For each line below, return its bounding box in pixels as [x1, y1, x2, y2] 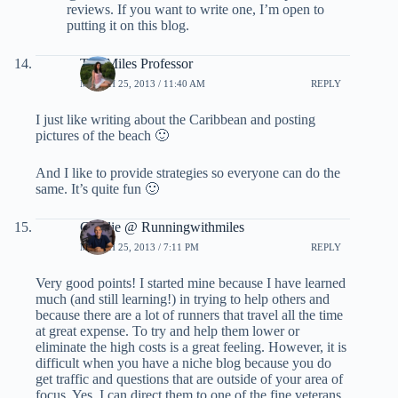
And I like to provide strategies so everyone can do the [36, 165, 340, 181]
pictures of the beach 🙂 [36, 128, 169, 144]
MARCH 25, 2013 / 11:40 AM [80, 77, 205, 89]
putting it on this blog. [67, 18, 189, 34]
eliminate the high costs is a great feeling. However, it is [36, 339, 346, 355]
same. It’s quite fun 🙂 [36, 181, 159, 197]
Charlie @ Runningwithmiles [80, 219, 244, 235]
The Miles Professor [80, 56, 193, 72]
